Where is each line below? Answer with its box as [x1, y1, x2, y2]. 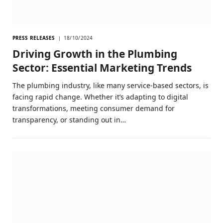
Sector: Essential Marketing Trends [12, 60, 192, 75]
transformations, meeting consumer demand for [12, 103, 175, 113]
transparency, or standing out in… [12, 114, 126, 124]
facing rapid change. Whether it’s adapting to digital [12, 92, 188, 102]
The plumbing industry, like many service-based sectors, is [12, 80, 209, 90]
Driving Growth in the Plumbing [12, 46, 177, 61]
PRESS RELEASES [12, 34, 55, 41]
